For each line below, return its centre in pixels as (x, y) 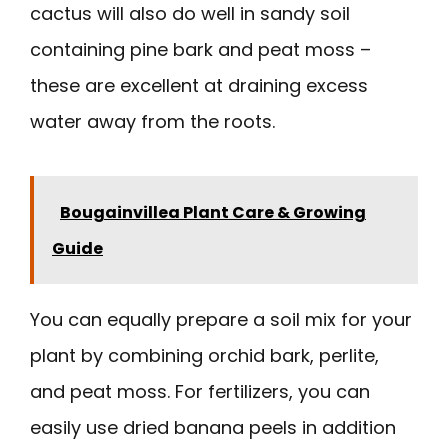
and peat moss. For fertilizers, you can (200, 391)
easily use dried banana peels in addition (213, 427)
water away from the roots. (152, 121)
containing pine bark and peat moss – (200, 49)
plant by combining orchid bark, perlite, (204, 355)
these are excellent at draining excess (199, 85)
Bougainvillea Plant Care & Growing (213, 212)
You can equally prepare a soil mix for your (221, 319)
